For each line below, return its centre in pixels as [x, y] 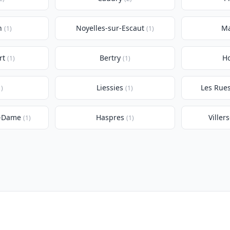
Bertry [110, 58]
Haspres [110, 117]
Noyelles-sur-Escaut [110, 28]
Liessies [110, 88]
